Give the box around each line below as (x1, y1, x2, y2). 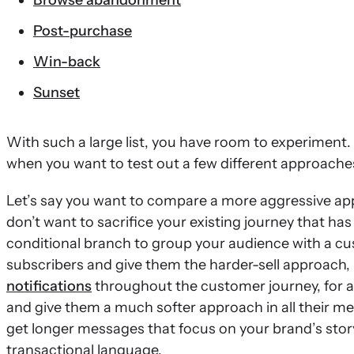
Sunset (33, 84, 80, 101)
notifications (6, 277, 92, 295)
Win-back (33, 53, 100, 70)
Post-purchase (33, 22, 132, 40)
